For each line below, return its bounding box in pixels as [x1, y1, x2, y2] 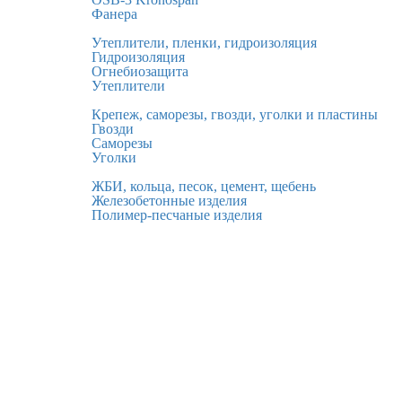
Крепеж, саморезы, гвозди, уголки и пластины [92, 106, 378, 122]
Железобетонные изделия [92, 192, 247, 208]
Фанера [92, 5, 137, 22]
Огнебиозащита [92, 63, 188, 79]
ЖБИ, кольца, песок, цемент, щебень [92, 178, 316, 194]
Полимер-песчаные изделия [92, 206, 262, 223]
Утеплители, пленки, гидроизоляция [92, 34, 317, 50]
